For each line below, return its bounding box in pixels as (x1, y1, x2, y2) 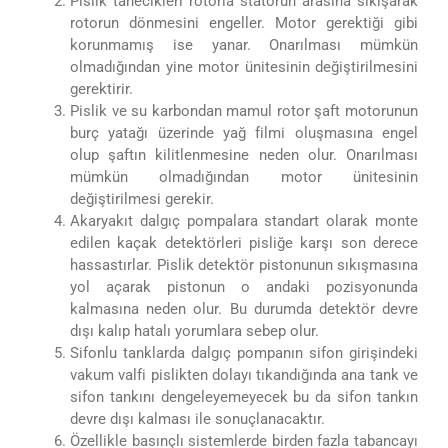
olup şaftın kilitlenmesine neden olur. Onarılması (70, 145, 418, 164)
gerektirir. (70, 79, 133, 98)
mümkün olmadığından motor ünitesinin (70, 167, 418, 186)
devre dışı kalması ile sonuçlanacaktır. (70, 409, 325, 428)
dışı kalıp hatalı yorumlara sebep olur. (70, 321, 319, 340)
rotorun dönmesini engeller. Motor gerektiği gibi (70, 13, 418, 32)
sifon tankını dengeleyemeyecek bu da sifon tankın (70, 387, 418, 406)
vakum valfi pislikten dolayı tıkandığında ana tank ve (70, 365, 418, 384)
